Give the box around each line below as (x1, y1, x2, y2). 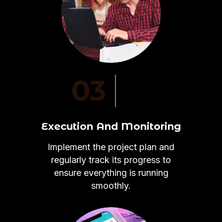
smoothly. (91, 180, 131, 191)
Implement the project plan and (48, 142, 174, 152)
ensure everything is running (54, 167, 168, 178)
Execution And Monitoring (41, 120, 181, 132)
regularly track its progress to (51, 155, 171, 165)
